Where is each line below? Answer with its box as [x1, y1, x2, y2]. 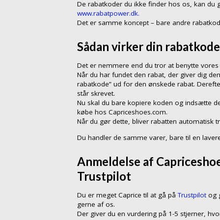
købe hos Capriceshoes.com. [77, 108, 167, 117]
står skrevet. [77, 89, 115, 98]
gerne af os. [77, 200, 115, 209]
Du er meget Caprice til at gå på [77, 191, 178, 200]
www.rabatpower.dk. [77, 8, 139, 18]
